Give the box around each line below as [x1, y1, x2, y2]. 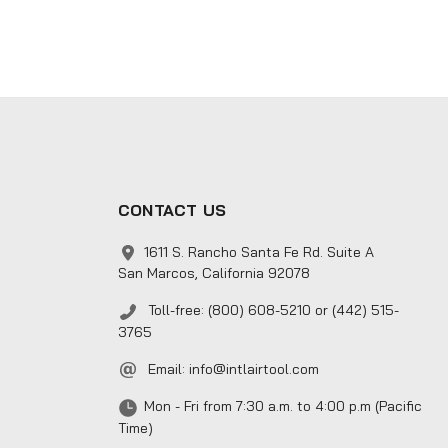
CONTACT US [117, 199, 227, 220]
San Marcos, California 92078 [117, 264, 310, 283]
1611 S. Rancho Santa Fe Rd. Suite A [143, 242, 374, 261]
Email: [143, 359, 189, 378]
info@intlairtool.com [188, 359, 319, 378]
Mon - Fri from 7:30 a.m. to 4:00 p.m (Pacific [143, 397, 422, 416]
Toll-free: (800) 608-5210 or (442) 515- [143, 301, 399, 320]
